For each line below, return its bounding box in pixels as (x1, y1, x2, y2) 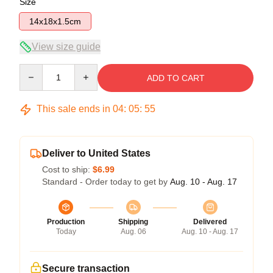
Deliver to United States (42, 148, 151, 158)
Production (47, 218, 85, 226)
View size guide (32, 41, 101, 52)
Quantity (19, 65, 51, 74)
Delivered (193, 218, 227, 226)
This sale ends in (34, 104, 113, 114)
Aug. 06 (120, 227, 146, 236)
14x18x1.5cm (29, 16, 81, 26)
